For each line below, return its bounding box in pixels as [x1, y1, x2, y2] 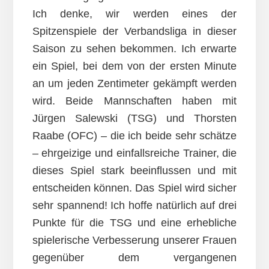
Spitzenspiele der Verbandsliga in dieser [32, 25, 237, 38]
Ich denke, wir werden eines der [32, 8, 237, 20]
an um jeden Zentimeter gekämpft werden [32, 77, 237, 90]
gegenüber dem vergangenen [32, 252, 237, 264]
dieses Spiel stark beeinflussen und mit [32, 165, 237, 177]
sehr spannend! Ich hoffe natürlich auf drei [32, 199, 237, 212]
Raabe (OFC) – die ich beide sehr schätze [32, 130, 237, 142]
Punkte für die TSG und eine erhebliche [32, 217, 237, 229]
